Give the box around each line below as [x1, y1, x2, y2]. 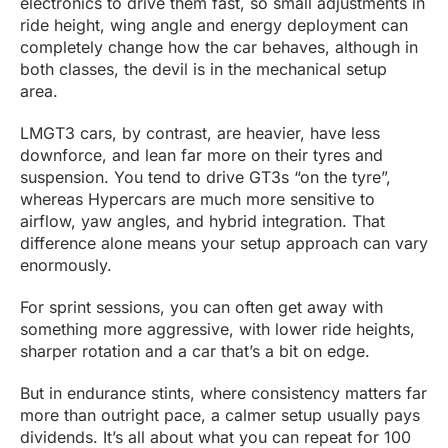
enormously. [20, 255, 112, 276]
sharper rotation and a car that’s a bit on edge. [20, 341, 375, 362]
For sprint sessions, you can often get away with [20, 297, 383, 318]
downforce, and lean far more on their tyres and [20, 145, 383, 166]
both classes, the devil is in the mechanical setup [20, 59, 387, 80]
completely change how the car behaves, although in [20, 37, 418, 58]
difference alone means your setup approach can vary [20, 233, 428, 254]
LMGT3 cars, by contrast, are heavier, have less [20, 123, 380, 144]
